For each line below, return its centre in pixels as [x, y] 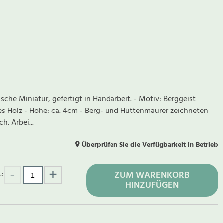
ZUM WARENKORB [152, 176]
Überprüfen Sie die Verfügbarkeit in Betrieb [150, 145]
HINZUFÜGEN [152, 186]
